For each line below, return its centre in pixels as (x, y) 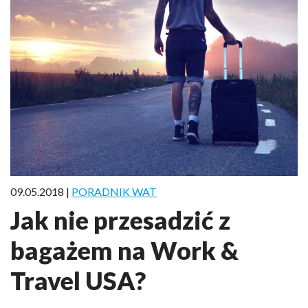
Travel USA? (78, 280)
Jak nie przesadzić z (120, 220)
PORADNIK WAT (114, 191)
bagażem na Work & (124, 250)
